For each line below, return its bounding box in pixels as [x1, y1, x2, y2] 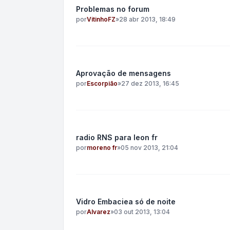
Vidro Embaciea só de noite [76, 197, 176, 206]
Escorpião [87, 80, 118, 87]
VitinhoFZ [87, 15, 116, 23]
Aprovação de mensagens [76, 69, 171, 78]
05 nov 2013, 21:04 [121, 144, 178, 151]
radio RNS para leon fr [76, 133, 158, 142]
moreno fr [87, 144, 117, 151]
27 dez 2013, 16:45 [121, 80, 179, 87]
